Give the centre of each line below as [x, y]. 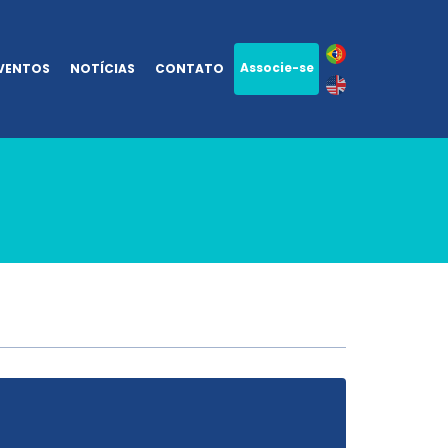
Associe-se [276, 67]
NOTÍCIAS [102, 68]
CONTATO [189, 68]
